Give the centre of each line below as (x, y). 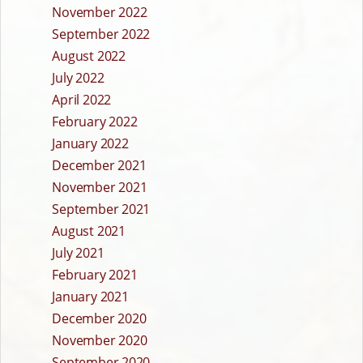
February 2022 (95, 122)
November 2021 (100, 188)
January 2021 (90, 297)
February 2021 (95, 275)
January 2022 (90, 144)
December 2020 (99, 319)
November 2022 (100, 13)
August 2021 (89, 231)
